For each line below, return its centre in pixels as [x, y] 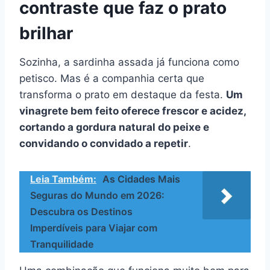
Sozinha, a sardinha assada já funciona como [129, 62]
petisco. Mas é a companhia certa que [112, 78]
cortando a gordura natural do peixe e [114, 127]
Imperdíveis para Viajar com [94, 228]
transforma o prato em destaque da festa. [123, 94]
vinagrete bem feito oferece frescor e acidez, [133, 111]
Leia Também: [63, 179]
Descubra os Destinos [81, 211]
